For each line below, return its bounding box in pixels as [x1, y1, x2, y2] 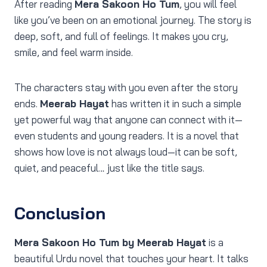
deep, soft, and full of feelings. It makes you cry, [14, 30, 228, 43]
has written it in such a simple [109, 97, 241, 110]
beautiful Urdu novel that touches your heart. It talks [14, 252, 249, 265]
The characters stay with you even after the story [14, 81, 238, 94]
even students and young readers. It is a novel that [14, 129, 239, 142]
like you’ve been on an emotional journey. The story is [14, 14, 252, 27]
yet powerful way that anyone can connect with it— [14, 113, 243, 126]
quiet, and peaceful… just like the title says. [14, 162, 204, 175]
